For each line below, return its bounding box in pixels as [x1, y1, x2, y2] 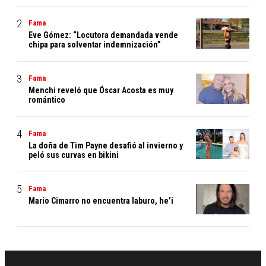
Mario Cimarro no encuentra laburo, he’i [28, 196, 173, 206]
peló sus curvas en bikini [28, 150, 119, 160]
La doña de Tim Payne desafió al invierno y [28, 141, 183, 151]
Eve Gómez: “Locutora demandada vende [28, 30, 178, 40]
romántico [28, 95, 65, 105]
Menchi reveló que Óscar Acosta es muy [28, 85, 173, 96]
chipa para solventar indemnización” [28, 40, 161, 50]
